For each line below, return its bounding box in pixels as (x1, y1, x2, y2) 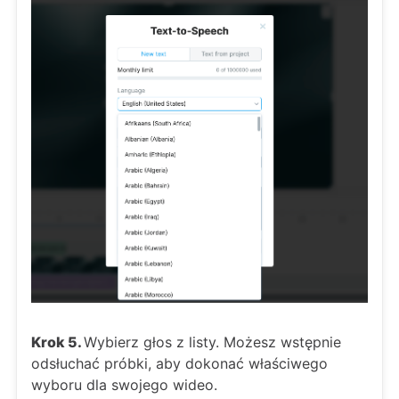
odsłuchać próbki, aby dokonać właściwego (31, 354, 328, 373)
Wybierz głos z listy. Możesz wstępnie (84, 333, 341, 352)
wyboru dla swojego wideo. (31, 376, 217, 395)
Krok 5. (31, 333, 84, 352)
